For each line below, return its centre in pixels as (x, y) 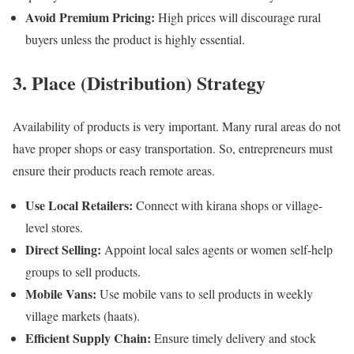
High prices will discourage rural (238, 17)
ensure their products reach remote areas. (114, 171)
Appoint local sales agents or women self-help (217, 250)
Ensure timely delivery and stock (233, 338)
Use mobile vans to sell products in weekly (205, 294)
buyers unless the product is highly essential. (135, 40)
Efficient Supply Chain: (88, 338)
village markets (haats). (83, 316)
